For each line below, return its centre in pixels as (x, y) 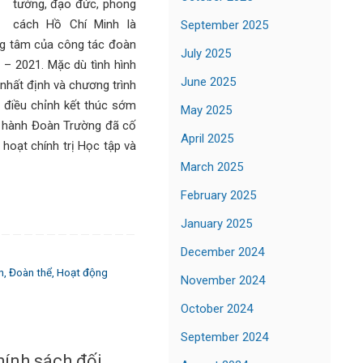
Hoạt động (82, 272)
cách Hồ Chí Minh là (74, 24)
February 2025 (218, 195)
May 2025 (206, 110)
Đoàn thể (30, 272)
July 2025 (206, 53)
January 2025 (216, 223)
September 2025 (224, 25)
